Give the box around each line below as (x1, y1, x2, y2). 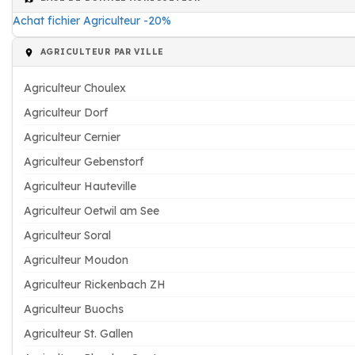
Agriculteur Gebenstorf (24, 155, 143, 169)
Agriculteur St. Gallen (24, 326, 133, 341)
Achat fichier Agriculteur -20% (13, 13, 171, 28)
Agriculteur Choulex (24, 81, 126, 95)
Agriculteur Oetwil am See (24, 204, 159, 218)
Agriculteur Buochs (24, 302, 124, 316)
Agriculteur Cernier (24, 130, 120, 144)
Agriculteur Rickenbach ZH (24, 277, 166, 292)
